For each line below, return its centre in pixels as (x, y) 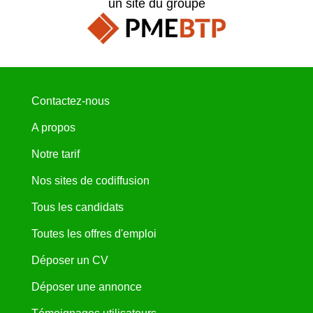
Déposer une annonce (86, 287)
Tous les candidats (77, 208)
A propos (53, 128)
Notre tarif (55, 154)
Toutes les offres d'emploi (94, 234)
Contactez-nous (70, 101)
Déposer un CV (70, 261)
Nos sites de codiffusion (90, 181)
